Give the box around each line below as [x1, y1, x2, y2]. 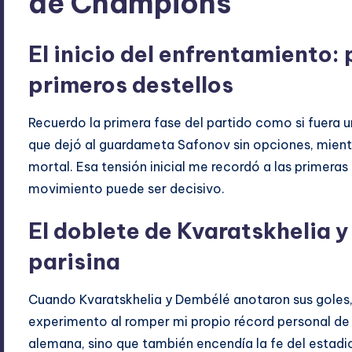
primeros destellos [28, 71, 234, 99]
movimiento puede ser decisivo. [28, 181, 225, 197]
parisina [28, 247, 121, 276]
